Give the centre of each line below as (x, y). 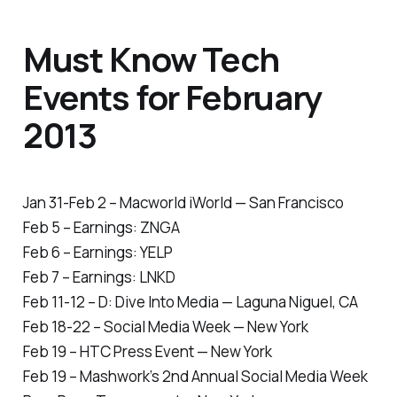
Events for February (172, 97)
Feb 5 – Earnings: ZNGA (101, 227)
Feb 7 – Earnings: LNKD (99, 276)
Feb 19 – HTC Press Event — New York (147, 351)
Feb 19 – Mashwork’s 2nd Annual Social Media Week (195, 376)
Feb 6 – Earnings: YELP (97, 252)
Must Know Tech (151, 59)
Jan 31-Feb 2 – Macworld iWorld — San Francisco (183, 202)
